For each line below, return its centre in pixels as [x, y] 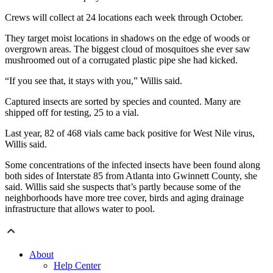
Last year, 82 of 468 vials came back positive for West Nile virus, [130, 133]
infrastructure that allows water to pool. [80, 209]
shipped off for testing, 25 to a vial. [72, 113]
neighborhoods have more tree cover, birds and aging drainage [124, 198]
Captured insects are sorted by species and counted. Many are [123, 102]
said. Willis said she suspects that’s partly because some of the [123, 187]
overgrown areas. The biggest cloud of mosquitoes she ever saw [128, 49]
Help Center [77, 266]
